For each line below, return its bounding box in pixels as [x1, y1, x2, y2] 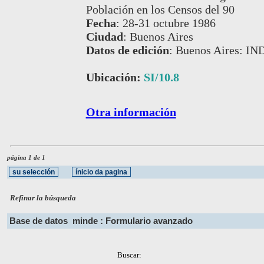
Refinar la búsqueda [10, 193, 77, 202]
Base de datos [9, 216, 72, 226]
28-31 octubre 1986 [122, 16, 216, 29]
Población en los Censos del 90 [85, 2, 235, 16]
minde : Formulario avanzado [72, 216, 193, 226]
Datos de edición [85, 43, 169, 57]
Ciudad [85, 29, 123, 43]
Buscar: [117, 250, 141, 260]
